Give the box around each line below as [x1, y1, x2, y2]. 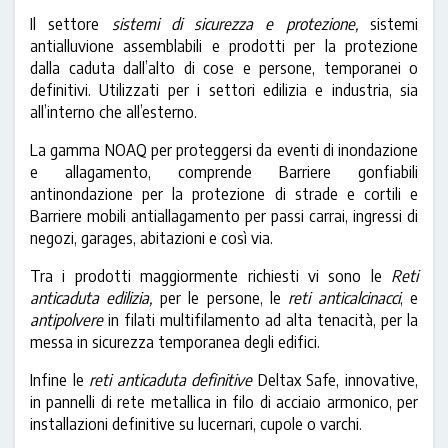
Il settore [30, 14, 100, 34]
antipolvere [30, 310, 103, 330]
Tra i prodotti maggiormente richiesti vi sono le [30, 266, 391, 286]
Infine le [30, 370, 90, 390]
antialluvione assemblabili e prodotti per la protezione [30, 36, 418, 56]
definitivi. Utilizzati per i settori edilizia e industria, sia [30, 80, 418, 100]
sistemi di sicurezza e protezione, [99, 14, 371, 34]
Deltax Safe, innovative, [252, 370, 419, 390]
